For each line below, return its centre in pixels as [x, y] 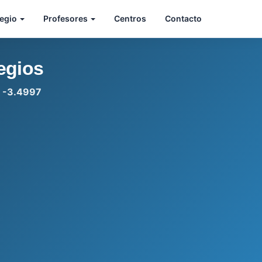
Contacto [183, 18]
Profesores [66, 18]
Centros [130, 18]
